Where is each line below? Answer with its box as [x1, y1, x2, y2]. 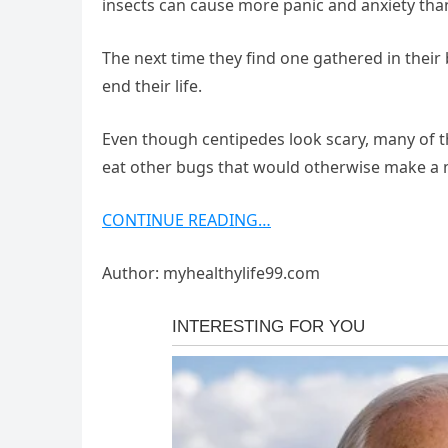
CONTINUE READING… [102, 209, 271, 232]
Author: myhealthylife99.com [102, 262, 320, 285]
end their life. [102, 75, 202, 98]
